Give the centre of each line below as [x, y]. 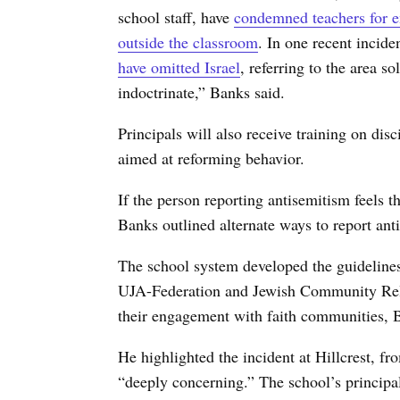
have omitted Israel [179, 67]
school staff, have [176, 17]
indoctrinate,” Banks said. [201, 92]
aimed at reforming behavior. [211, 158]
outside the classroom [188, 42]
